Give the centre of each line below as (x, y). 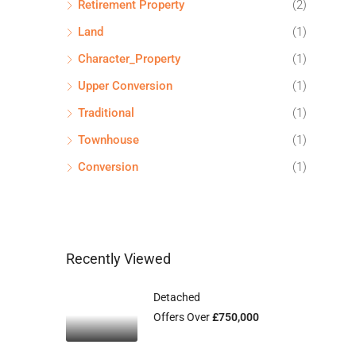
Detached (177, 297)
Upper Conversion (125, 85)
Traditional (106, 112)
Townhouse (108, 139)
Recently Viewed (118, 258)
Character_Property (129, 58)
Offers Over (183, 317)
